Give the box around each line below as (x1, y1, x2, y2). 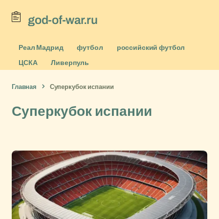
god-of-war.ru (28, 13, 98, 26)
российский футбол (116, 43, 185, 52)
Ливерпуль (51, 58, 89, 67)
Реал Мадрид (19, 43, 64, 52)
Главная (12, 82, 37, 91)
